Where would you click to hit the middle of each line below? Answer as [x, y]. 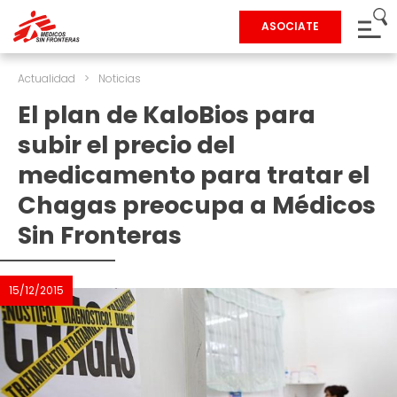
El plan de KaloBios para [167, 115]
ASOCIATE [290, 26]
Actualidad [47, 78]
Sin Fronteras [100, 235]
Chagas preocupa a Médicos [197, 205]
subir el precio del [126, 145]
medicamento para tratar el [194, 175]
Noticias [120, 78]
